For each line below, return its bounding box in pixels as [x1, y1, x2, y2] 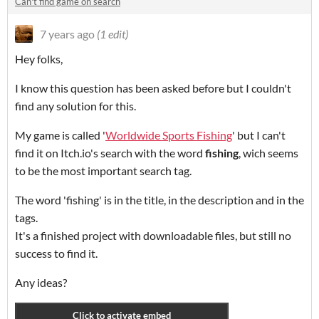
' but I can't [232, 128, 286, 142]
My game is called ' [15, 128, 105, 142]
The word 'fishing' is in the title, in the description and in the [15, 193, 304, 207]
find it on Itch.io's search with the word [15, 146, 205, 160]
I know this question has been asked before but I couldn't [15, 81, 291, 95]
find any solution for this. [15, 99, 136, 113]
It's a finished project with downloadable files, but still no [15, 229, 291, 243]
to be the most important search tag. [15, 164, 192, 178]
